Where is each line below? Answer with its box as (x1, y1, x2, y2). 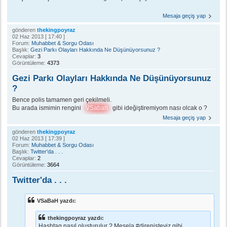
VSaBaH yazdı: (37, 198, 76, 204)
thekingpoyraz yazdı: (48, 215, 104, 221)
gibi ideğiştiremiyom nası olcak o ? (111, 104, 207, 112)
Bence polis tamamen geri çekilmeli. (12, 96, 111, 104)
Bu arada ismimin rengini (12, 104, 83, 112)
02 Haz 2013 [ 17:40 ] (12, 33, 65, 40)
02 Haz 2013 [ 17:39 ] (12, 135, 65, 142)
